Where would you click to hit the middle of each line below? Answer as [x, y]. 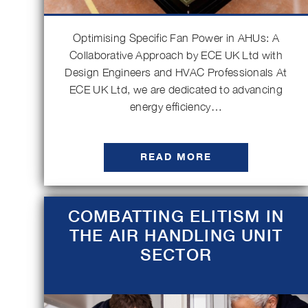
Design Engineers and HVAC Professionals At [176, 72]
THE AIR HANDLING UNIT [176, 235]
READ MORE [176, 157]
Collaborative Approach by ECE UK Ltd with [176, 55]
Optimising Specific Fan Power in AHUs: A [176, 38]
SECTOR [176, 255]
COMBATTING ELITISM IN [176, 216]
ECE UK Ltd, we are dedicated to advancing [176, 89]
